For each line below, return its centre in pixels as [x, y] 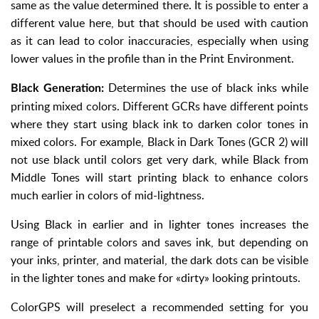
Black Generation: [57, 88]
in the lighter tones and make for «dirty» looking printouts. [156, 277]
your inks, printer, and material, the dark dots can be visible [159, 260]
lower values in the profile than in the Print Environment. [152, 58]
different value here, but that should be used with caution [159, 22]
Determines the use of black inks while [206, 87]
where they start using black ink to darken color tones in [159, 124]
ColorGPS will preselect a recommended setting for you [159, 307]
